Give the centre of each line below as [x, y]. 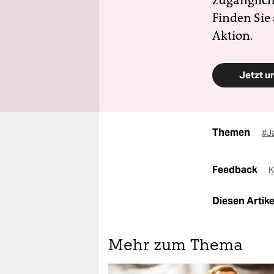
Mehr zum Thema [176, 246]
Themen [231, 132]
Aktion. [233, 35]
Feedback [236, 170]
